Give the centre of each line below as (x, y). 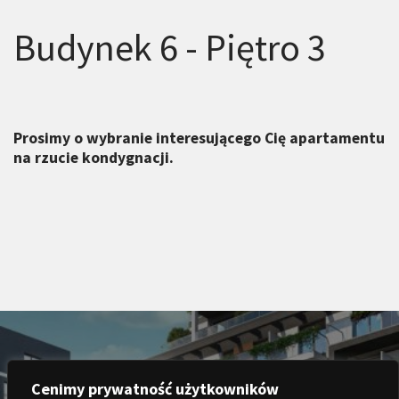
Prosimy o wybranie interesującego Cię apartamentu (199, 138)
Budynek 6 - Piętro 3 (170, 48)
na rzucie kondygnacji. (94, 157)
